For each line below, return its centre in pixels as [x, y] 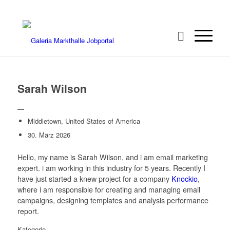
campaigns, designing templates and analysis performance [113, 200]
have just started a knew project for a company [94, 179]
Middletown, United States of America [84, 121]
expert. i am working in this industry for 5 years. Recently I [111, 168]
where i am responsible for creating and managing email [109, 189]
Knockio [184, 179]
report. [28, 211]
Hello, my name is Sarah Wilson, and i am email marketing [112, 157]
